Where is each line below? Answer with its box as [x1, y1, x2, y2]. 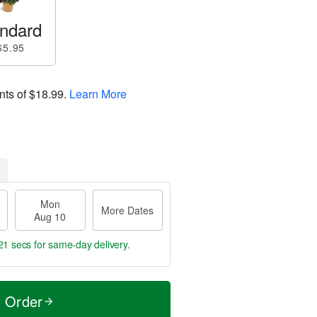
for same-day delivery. [31, 237, 130, 251]
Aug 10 [34, 209, 67, 224]
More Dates [101, 203, 154, 217]
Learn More [69, 85, 127, 102]
